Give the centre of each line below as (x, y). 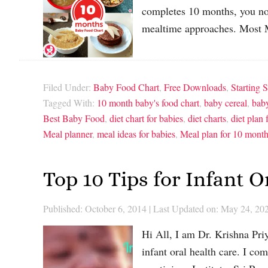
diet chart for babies (146, 118)
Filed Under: (68, 87)
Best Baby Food (74, 118)
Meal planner (68, 134)
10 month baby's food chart (148, 103)
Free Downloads (195, 87)
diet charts (207, 118)
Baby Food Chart (126, 87)
